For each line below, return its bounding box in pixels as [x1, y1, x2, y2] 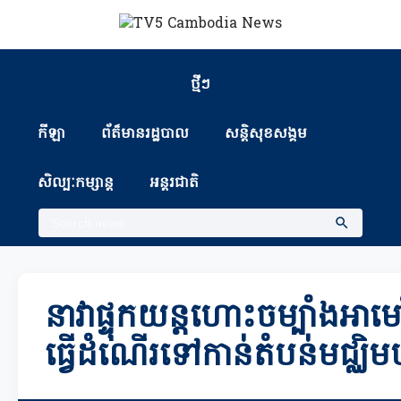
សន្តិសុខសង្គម [225, 124, 308, 145]
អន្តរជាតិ [149, 173, 200, 194]
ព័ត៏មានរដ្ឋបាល [101, 124, 190, 145]
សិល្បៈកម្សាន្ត [38, 173, 115, 194]
